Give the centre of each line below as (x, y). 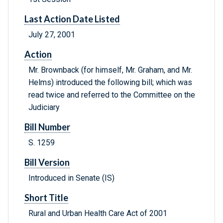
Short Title (46, 198)
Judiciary (44, 108)
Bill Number (47, 127)
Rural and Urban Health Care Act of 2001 (98, 214)
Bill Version (47, 163)
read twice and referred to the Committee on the (112, 95)
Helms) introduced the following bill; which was (110, 83)
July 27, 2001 (52, 35)
